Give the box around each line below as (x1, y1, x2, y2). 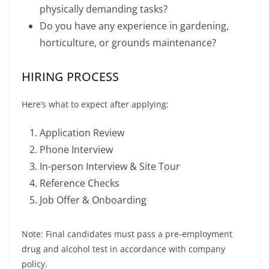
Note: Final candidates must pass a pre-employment (22, 228, 232, 240)
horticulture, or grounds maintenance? (40, 36, 216, 50)
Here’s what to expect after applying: (22, 98, 169, 110)
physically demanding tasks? (40, 2, 168, 16)
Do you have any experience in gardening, (40, 19, 229, 33)
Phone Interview (40, 143, 113, 157)
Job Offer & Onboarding (40, 193, 147, 207)
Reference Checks (40, 177, 119, 190)
